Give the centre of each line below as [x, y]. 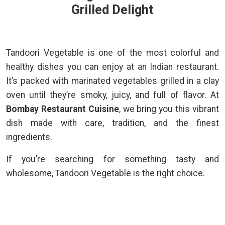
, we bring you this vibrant [169, 109]
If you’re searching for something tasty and [113, 159]
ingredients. [29, 137]
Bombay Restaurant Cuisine [63, 109]
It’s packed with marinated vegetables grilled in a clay [113, 81]
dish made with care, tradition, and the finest [113, 123]
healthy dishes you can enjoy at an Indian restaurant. [113, 67]
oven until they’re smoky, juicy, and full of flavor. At [113, 95]
